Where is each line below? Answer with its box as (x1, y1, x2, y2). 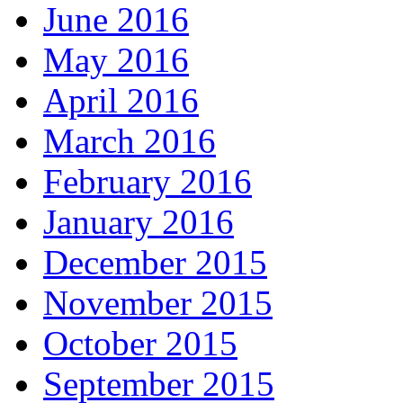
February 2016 (43, 162, 252, 201)
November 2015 (43, 283, 273, 323)
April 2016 (43, 81, 199, 121)
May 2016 (43, 40, 189, 80)
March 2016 (43, 121, 216, 161)
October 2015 (43, 324, 237, 363)
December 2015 (43, 243, 267, 282)
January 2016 (43, 202, 234, 242)
